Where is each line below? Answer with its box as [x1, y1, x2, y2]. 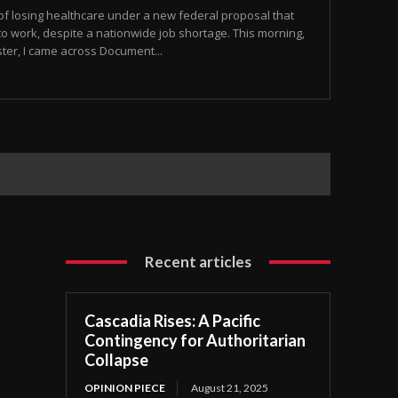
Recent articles [145, 252, 252, 272]
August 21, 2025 [191, 381, 269, 395]
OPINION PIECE [84, 381, 166, 395]
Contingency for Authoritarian [84, 330, 306, 351]
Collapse [84, 350, 149, 370]
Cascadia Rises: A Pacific [84, 311, 261, 331]
